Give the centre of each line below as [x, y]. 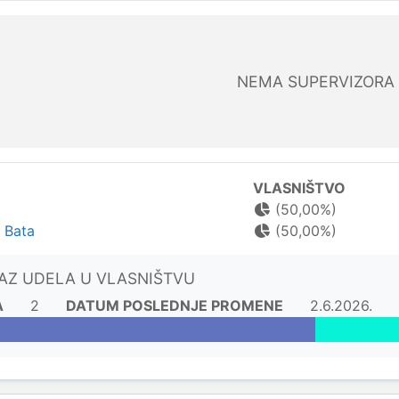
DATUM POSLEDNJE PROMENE [175, 305]
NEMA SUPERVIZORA [315, 81]
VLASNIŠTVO [299, 188]
